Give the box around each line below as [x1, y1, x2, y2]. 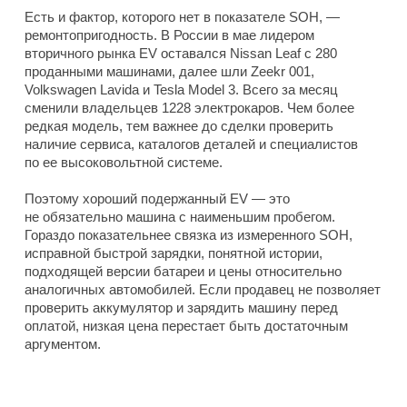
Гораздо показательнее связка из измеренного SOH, [25, 227, 352, 243]
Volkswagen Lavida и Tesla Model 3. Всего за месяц [25, 82, 338, 98]
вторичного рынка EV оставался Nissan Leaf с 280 [25, 45, 337, 62]
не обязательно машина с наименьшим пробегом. [25, 209, 335, 225]
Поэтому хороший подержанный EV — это [25, 191, 290, 207]
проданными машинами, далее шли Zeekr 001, [25, 64, 314, 80]
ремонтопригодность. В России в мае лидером [25, 27, 314, 44]
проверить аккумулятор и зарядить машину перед [25, 300, 338, 316]
